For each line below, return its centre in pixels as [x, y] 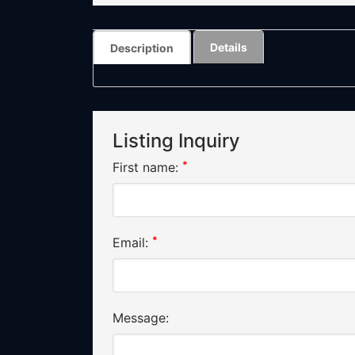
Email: [132, 242]
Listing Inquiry [176, 140]
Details [229, 47]
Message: [141, 317]
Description [142, 48]
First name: [147, 167]
